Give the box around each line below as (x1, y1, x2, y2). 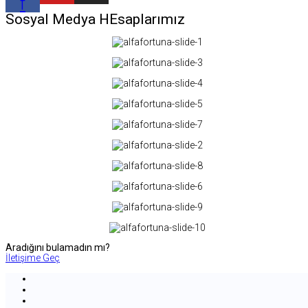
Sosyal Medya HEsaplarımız (5, 11, 185, 28)
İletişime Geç (5, 252, 60, 264)
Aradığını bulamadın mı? (5, 242, 110, 254)
